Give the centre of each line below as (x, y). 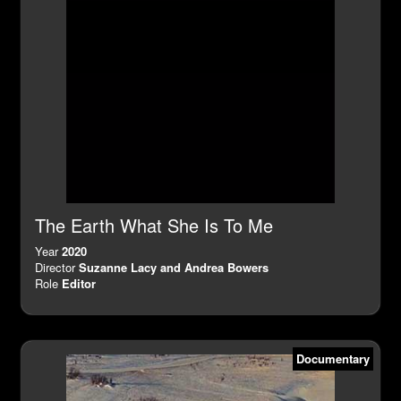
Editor (79, 283)
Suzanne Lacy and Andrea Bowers (174, 267)
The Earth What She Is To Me (154, 225)
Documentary (333, 358)
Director (57, 267)
